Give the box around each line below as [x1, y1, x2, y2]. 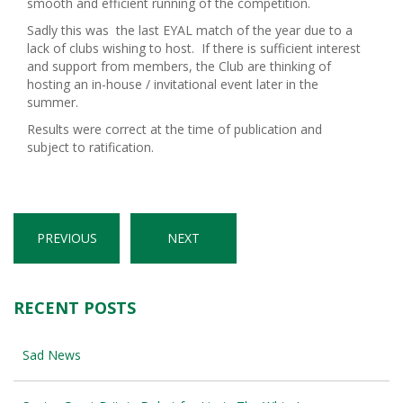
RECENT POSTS [13, 297, 136, 318]
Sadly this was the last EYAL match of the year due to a [27, 22, 353, 39]
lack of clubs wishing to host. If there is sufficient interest [27, 40, 361, 57]
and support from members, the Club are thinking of [27, 58, 331, 75]
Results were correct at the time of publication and [27, 121, 322, 138]
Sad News [22, 346, 81, 363]
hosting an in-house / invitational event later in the [27, 76, 318, 93]
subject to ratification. [27, 139, 154, 156]
